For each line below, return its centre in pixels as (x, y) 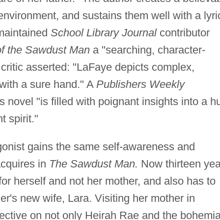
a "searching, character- (147, 50)
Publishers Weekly (140, 84)
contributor (183, 33)
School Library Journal (103, 33)
